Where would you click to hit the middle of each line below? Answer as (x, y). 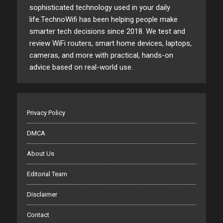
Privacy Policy (46, 113)
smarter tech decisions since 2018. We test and (107, 31)
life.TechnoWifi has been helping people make (103, 19)
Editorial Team (47, 174)
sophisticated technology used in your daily (100, 7)
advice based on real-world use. (81, 67)
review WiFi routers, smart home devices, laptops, (110, 43)
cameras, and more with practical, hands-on (101, 55)
